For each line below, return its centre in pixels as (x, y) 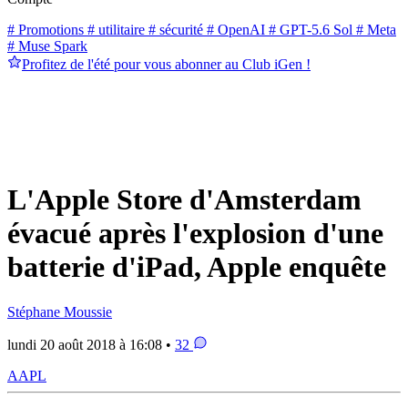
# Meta (374, 29)
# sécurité (174, 29)
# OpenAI (234, 29)
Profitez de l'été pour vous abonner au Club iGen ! (166, 64)
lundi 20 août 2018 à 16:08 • (91, 344)
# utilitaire (114, 29)
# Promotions (46, 29)
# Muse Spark (47, 46)
